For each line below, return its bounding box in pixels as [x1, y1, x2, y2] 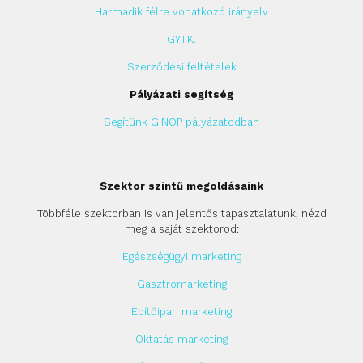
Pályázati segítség [130, 88, 233, 100]
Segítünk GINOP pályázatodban [104, 115, 259, 128]
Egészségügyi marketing [122, 250, 241, 263]
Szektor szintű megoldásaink [100, 179, 263, 192]
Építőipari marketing [131, 305, 232, 318]
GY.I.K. [167, 32, 196, 45]
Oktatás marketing [135, 332, 228, 345]
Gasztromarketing [136, 277, 227, 290]
